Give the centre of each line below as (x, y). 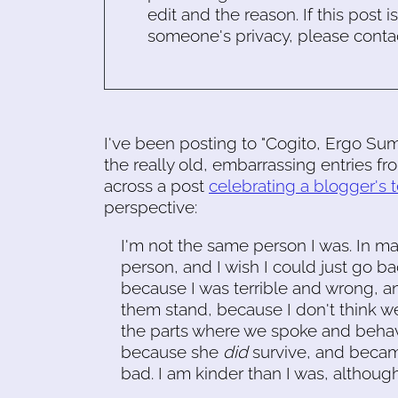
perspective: (151, 207)
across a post (156, 186)
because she (172, 352)
